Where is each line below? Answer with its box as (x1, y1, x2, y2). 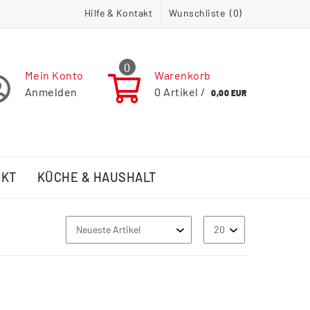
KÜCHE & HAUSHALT (37, 170, 156, 185)
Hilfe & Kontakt (84, 6, 153, 19)
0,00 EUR (211, 88, 247, 98)
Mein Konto (24, 69, 84, 82)
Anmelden (24, 85, 77, 99)
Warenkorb (154, 69, 211, 82)
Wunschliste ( (168, 6, 233, 19)
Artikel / (161, 85, 208, 99)
